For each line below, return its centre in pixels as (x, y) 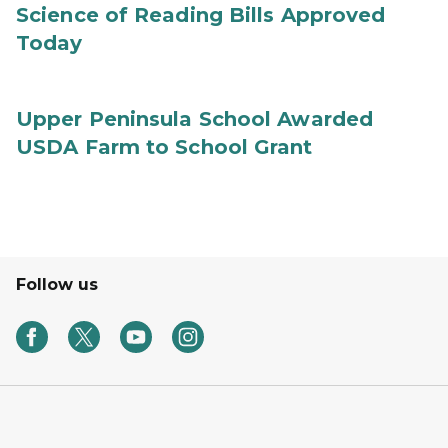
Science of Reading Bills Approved (201, 15)
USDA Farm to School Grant (164, 147)
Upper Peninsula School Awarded (195, 119)
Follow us (57, 284)
